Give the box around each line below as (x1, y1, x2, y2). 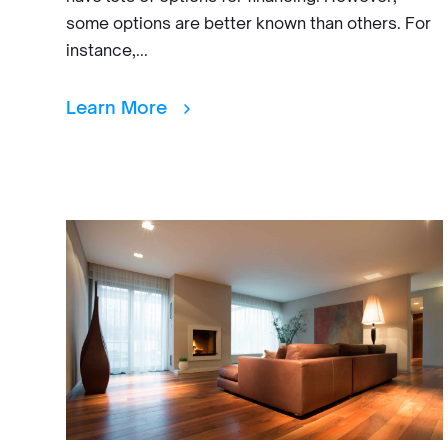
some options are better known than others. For (66, 13, 431, 33)
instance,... (66, 40, 148, 60)
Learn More (66, 96, 172, 118)
